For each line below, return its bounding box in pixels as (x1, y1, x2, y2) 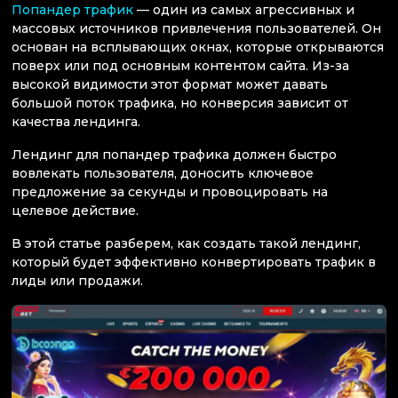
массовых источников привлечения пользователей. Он (12, 20, 381, 36)
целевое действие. (12, 202, 139, 219)
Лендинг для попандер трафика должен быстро (12, 146, 337, 163)
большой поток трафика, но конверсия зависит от (12, 94, 348, 111)
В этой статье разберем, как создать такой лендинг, (12, 235, 361, 252)
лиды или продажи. (12, 273, 143, 290)
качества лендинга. (12, 113, 140, 130)
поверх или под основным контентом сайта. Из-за (12, 57, 349, 74)
